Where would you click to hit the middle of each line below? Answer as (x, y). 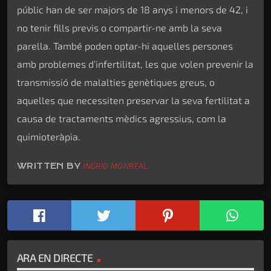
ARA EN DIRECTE (55, 257)
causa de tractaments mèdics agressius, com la (122, 118)
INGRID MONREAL (116, 166)
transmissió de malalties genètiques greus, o (116, 82)
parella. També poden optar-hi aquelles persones (125, 45)
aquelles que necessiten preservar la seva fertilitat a (133, 100)
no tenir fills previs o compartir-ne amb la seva (119, 27)
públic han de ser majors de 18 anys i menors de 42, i (132, 9)
